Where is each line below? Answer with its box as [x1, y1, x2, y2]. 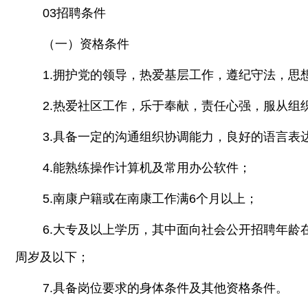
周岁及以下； [15, 250, 89, 264]
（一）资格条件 [43, 37, 129, 51]
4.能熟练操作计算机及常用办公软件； [43, 161, 251, 175]
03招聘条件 [43, 6, 106, 20]
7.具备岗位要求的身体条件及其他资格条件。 [43, 281, 288, 295]
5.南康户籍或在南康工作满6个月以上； [43, 192, 258, 206]
